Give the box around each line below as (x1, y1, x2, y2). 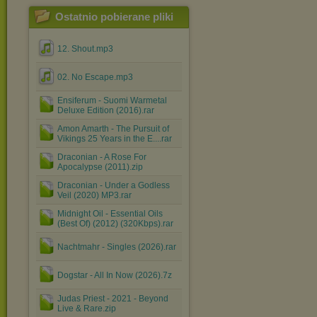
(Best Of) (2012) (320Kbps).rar (57, 219, 173, 229)
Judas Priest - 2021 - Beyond (57, 294, 168, 304)
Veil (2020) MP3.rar (57, 190, 132, 200)
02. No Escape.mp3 (57, 72, 133, 82)
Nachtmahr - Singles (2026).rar (57, 242, 176, 252)
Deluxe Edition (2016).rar (57, 105, 154, 115)
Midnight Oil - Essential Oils (57, 209, 163, 219)
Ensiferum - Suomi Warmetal (57, 96, 167, 105)
